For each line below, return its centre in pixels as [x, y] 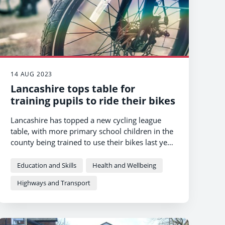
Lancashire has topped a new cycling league [86, 120]
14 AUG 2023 [32, 74]
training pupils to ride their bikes [93, 101]
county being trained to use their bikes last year [92, 142]
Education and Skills [47, 165]
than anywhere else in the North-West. [77, 153]
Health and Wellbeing [124, 165]
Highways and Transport [54, 183]
